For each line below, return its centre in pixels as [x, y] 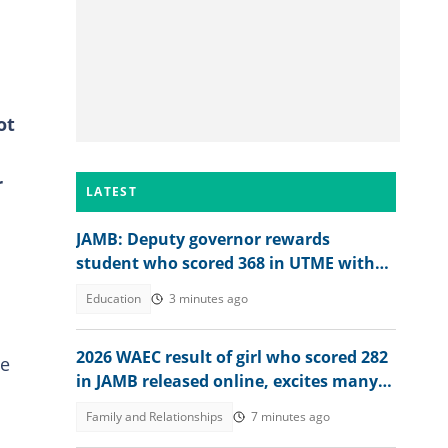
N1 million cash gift [153, 287]
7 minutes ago [290, 416]
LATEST [111, 191]
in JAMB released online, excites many [227, 381]
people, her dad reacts [164, 405]
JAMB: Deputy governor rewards [203, 239]
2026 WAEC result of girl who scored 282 [232, 357]
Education [113, 298]
